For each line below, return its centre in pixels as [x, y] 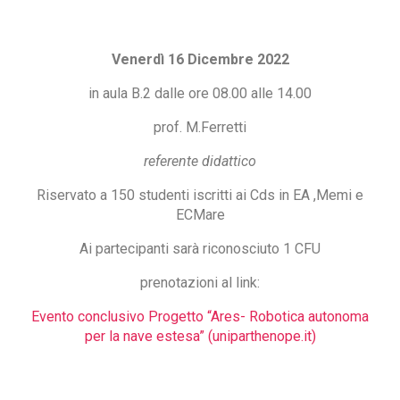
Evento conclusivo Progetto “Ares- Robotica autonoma [200, 316]
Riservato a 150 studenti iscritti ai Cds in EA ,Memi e [200, 195]
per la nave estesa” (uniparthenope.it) [200, 336]
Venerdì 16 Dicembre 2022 [200, 59]
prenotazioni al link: [200, 282]
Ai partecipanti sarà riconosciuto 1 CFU [200, 248]
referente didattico [200, 161]
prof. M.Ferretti [200, 127]
